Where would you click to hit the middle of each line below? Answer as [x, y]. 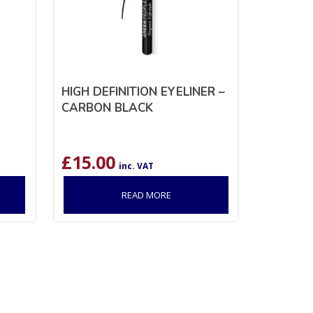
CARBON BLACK [108, 108]
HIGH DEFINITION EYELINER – [144, 92]
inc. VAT [137, 166]
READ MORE [146, 195]
